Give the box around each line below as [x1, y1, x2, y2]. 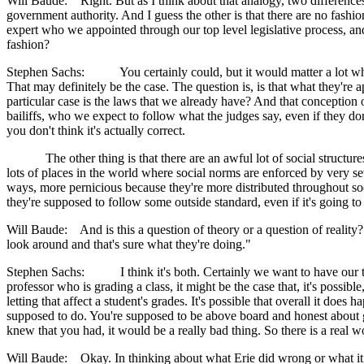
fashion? [6, 37, 50, 52]
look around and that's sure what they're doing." [6, 237, 251, 252]
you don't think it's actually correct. [6, 123, 185, 138]
